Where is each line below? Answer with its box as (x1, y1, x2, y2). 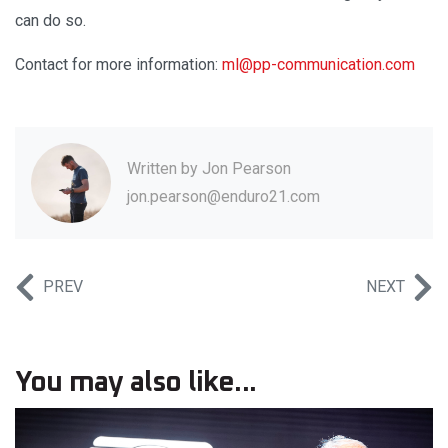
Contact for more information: (15, 55, 222, 75)
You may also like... (15, 369, 256, 398)
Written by (127, 159, 202, 179)
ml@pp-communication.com (222, 55, 415, 75)
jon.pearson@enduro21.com (127, 187, 320, 207)
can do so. (15, 11, 86, 31)
